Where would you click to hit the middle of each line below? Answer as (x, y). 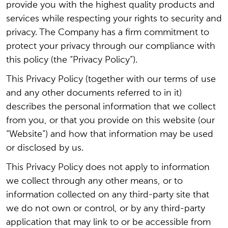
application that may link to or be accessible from (108, 222)
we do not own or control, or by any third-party (106, 209)
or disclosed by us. (45, 148)
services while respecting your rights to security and (114, 19)
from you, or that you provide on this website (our (110, 121)
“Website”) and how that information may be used (110, 134)
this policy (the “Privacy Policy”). (72, 60)
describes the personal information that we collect (111, 107)
